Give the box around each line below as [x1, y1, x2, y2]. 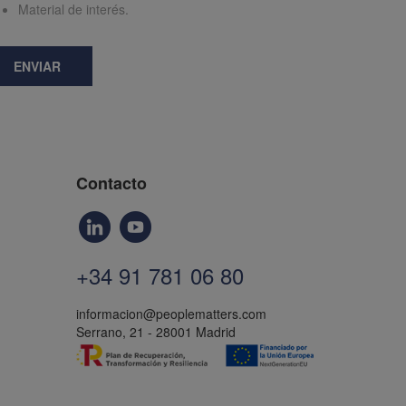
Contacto [75, 171, 147, 195]
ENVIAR [14, 57, 62, 75]
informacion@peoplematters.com [75, 304, 266, 323]
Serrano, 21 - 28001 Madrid [75, 323, 236, 341]
